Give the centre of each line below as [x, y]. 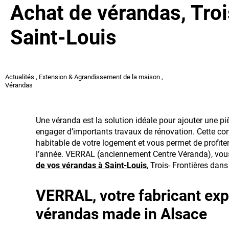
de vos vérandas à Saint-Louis [91, 165]
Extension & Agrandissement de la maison [99, 77]
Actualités [20, 77]
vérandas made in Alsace [121, 214]
